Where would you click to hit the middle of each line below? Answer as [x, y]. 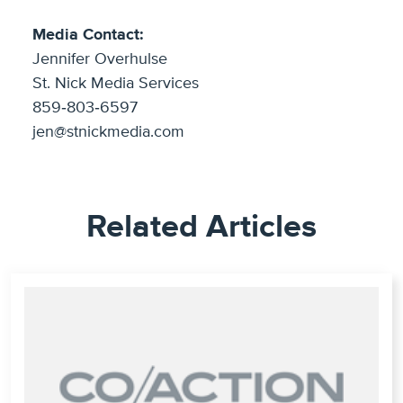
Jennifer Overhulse [100, 59]
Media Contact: [88, 35]
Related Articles [201, 227]
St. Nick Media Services [116, 84]
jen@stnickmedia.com [108, 132]
